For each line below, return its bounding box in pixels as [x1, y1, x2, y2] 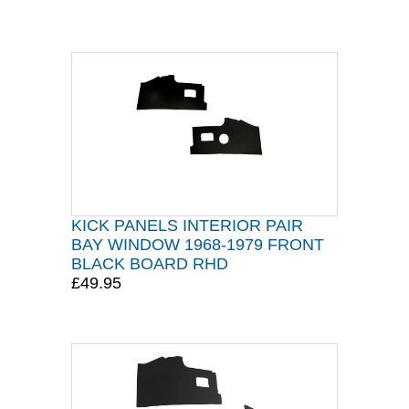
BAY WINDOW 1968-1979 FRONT [71, 236, 324, 254]
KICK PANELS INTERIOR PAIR [71, 216, 303, 235]
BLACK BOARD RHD [71, 255, 228, 273]
